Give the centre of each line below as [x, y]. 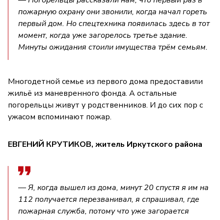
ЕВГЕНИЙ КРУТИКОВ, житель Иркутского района [105, 144]
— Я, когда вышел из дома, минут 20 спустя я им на [113, 187]
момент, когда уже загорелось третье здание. [103, 35]
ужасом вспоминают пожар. [60, 117]
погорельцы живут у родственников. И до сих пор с [105, 105]
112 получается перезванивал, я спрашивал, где [109, 199]
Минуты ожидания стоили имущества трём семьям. [113, 47]
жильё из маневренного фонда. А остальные [92, 93]
